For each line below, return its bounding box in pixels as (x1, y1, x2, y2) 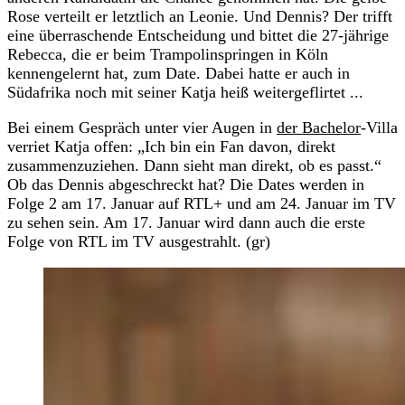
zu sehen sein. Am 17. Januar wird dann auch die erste (7, 212, 365, 231)
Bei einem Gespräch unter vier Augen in (7, 118, 277, 137)
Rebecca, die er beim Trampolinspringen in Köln (7, 44, 328, 63)
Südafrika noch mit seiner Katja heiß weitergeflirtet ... (7, 82, 363, 101)
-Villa (361, 118, 398, 137)
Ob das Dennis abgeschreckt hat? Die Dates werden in (7, 174, 364, 193)
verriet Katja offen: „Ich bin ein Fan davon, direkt (7, 137, 335, 155)
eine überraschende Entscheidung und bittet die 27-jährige (7, 25, 389, 44)
